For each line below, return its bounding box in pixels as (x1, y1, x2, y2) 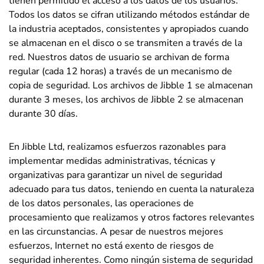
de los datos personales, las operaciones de (9, 197, 194, 210)
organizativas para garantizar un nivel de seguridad (9, 169, 222, 181)
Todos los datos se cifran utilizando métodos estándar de (9, 8, 250, 21)
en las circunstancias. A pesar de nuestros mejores (9, 225, 223, 238)
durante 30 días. (9, 107, 78, 120)
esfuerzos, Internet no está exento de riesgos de (9, 239, 214, 252)
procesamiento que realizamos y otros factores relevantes (9, 211, 255, 224)
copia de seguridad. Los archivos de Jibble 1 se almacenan (9, 79, 253, 92)
